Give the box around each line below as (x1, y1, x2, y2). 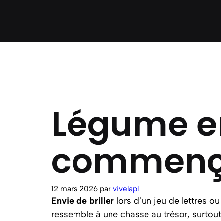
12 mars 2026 (51, 184, 98, 193)
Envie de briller (51, 195, 114, 206)
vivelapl (113, 184, 139, 193)
